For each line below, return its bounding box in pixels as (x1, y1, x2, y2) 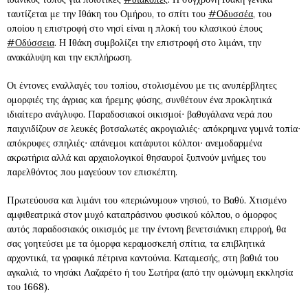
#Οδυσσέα (208, 8, 253, 20)
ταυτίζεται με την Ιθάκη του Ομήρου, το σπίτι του (7, 8, 208, 20)
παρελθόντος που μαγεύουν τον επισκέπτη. (7, 166, 177, 178)
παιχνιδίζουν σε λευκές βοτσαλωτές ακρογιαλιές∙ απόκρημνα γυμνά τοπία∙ (7, 122, 300, 135)
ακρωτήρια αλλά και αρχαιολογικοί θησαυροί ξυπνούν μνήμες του (7, 151, 266, 164)
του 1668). (7, 280, 49, 293)
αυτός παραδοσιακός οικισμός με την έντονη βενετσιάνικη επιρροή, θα (7, 223, 286, 235)
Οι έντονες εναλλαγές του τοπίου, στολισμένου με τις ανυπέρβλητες (7, 79, 277, 91)
